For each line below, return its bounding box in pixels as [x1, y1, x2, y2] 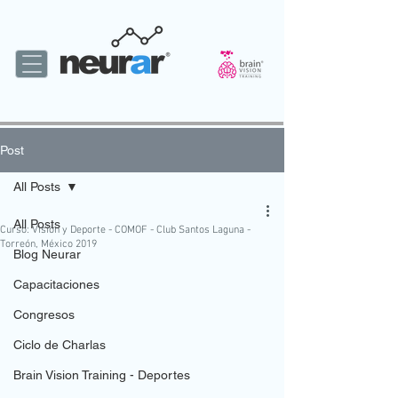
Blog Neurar [13, 247, 81, 261]
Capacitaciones [13, 277, 99, 291]
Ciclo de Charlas [13, 338, 106, 352]
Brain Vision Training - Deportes [13, 368, 190, 382]
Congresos [13, 307, 75, 322]
